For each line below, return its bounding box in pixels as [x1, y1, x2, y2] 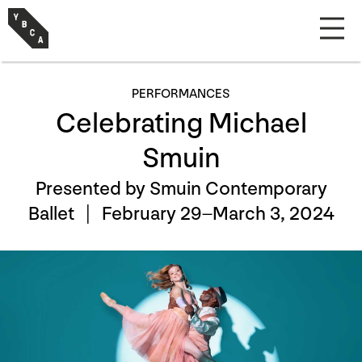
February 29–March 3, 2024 [101, 202, 335, 225]
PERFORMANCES [132, 86, 230, 102]
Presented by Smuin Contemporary [35, 177, 327, 200]
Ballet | [27, 202, 102, 225]
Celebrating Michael [55, 107, 307, 141]
